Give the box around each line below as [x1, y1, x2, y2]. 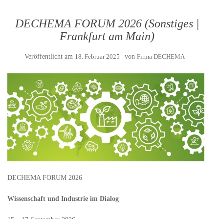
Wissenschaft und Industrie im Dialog [7, 195, 119, 203]
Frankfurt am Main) [60, 30, 154, 43]
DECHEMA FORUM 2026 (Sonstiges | [15, 17, 199, 30]
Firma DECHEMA [137, 53, 185, 60]
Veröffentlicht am [24, 53, 75, 60]
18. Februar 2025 [75, 53, 120, 60]
